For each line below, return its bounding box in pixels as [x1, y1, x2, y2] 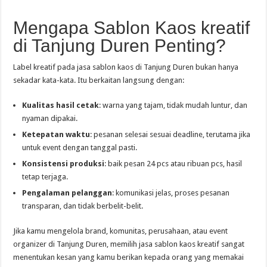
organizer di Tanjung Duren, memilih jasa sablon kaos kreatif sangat [13, 240, 245, 249]
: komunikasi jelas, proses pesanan [112, 188, 230, 197]
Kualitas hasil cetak [22, 101, 100, 110]
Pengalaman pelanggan [22, 188, 113, 197]
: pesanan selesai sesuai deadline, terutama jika [90, 130, 251, 139]
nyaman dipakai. [22, 114, 78, 123]
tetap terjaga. [22, 172, 69, 181]
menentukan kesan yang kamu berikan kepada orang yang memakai [13, 253, 244, 262]
